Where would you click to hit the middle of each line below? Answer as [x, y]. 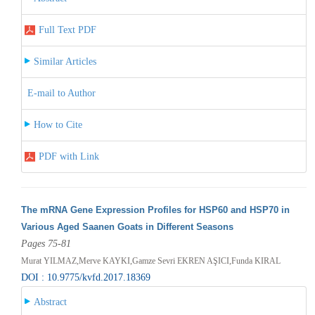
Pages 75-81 [46, 243]
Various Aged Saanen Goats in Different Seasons [127, 226]
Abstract [50, 302]
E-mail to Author [61, 93]
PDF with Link [69, 156]
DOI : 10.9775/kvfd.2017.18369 [85, 277]
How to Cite [58, 124]
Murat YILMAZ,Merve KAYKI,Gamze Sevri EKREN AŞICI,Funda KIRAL [150, 261]
